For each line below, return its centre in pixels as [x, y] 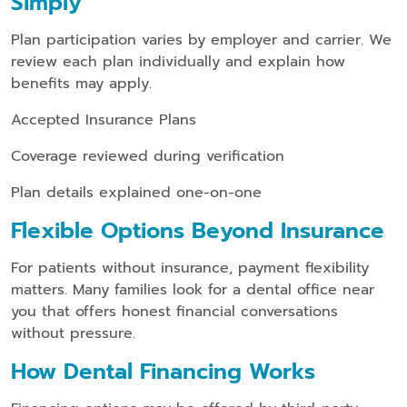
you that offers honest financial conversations [174, 311]
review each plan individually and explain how [178, 61]
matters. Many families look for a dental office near [193, 289]
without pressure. [73, 333]
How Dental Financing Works [163, 371]
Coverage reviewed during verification [148, 156]
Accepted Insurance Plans [104, 119]
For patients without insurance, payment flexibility [190, 268]
